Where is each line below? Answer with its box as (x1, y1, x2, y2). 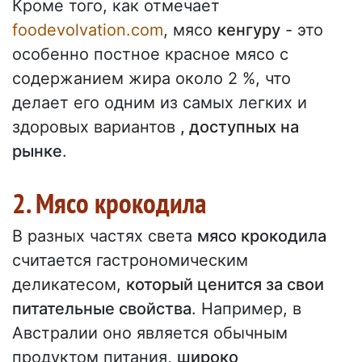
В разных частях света (12, 226, 197, 246)
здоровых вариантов (12, 117, 180, 137)
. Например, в (192, 299, 301, 319)
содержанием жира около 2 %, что (12, 69, 291, 89)
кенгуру (217, 20, 280, 40)
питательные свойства (12, 299, 192, 319)
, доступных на (180, 117, 299, 137)
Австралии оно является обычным (12, 323, 288, 343)
